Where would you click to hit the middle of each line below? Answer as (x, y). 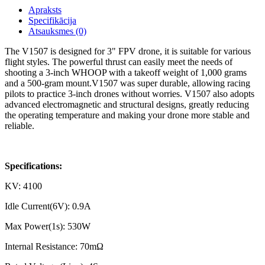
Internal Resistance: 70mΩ (54, 246)
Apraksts (45, 10)
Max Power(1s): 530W (48, 226)
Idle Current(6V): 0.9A (48, 206)
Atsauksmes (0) (57, 31)
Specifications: (33, 166)
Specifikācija (52, 20)
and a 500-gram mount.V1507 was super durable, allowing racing (127, 83)
